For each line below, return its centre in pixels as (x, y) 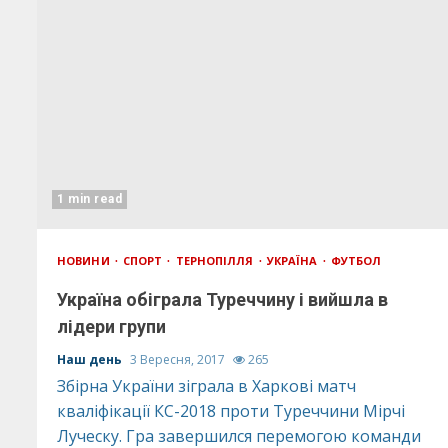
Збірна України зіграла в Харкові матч (206, 386)
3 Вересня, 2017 (179, 359)
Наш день (91, 359)
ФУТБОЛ (356, 260)
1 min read (89, 199)
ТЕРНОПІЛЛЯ (216, 260)
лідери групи (111, 326)
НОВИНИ (85, 260)
